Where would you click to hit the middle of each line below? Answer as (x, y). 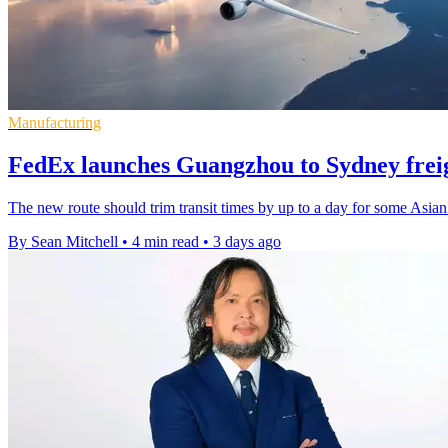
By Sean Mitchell (63, 242)
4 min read (165, 242)
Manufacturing (54, 123)
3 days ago (247, 242)
